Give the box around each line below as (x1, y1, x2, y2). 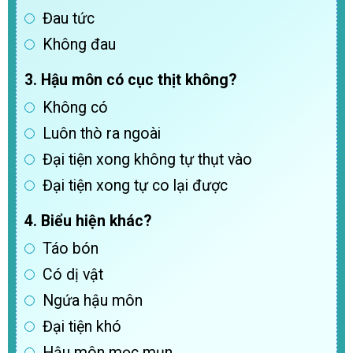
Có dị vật (43, 266, 103, 284)
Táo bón (43, 240, 98, 258)
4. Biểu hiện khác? (24, 212, 151, 231)
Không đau (43, 35, 116, 54)
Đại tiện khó (43, 318, 121, 336)
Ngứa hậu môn (43, 292, 143, 310)
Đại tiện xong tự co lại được (43, 176, 228, 195)
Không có (43, 98, 108, 117)
